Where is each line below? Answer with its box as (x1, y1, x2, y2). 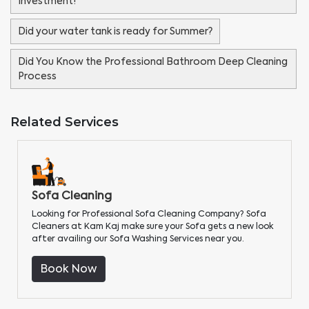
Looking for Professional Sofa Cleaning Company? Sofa (32, 208, 266, 220)
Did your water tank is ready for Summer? (18, 25, 212, 38)
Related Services (10, 114, 119, 130)
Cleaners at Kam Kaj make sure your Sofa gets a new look (32, 221, 273, 232)
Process (18, 70, 57, 83)
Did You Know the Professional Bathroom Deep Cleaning (18, 55, 288, 68)
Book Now (41, 261, 97, 277)
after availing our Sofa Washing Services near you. (32, 233, 244, 245)
